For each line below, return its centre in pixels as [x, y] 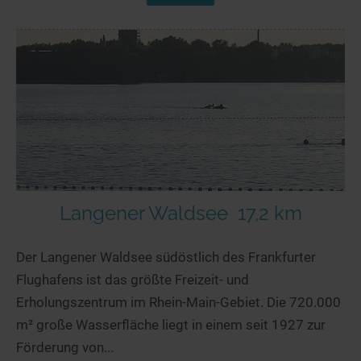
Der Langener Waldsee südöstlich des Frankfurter [166, 257]
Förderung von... [65, 347]
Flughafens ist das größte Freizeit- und [133, 279]
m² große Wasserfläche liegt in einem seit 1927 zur [171, 324]
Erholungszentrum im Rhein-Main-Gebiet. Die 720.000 [178, 302]
